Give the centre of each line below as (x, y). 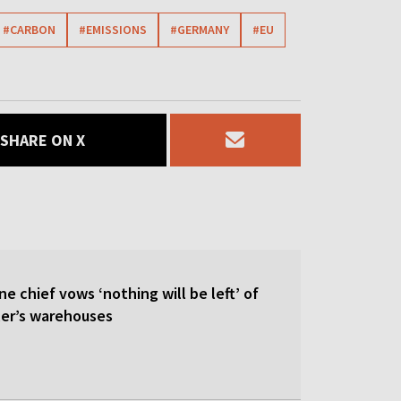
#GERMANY (200, 29)
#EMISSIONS (113, 29)
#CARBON (30, 29)
